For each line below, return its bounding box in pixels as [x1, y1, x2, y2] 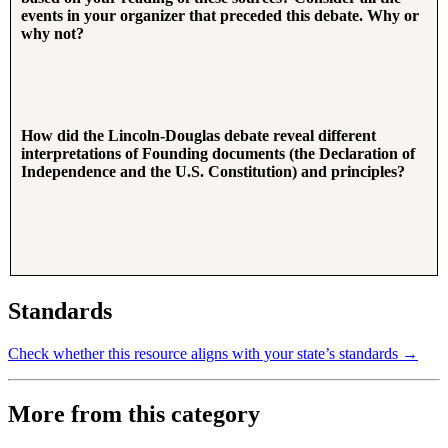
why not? [21, 25, 84, 43]
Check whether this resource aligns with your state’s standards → [8, 344, 418, 362]
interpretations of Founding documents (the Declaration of [21, 145, 415, 163]
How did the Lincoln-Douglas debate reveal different [21, 127, 376, 145]
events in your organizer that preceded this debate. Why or [21, 7, 419, 25]
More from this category [8, 400, 260, 427]
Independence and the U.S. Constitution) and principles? [21, 163, 405, 181]
